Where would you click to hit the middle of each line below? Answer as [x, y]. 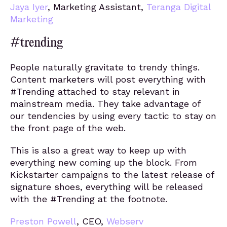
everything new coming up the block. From [104, 162]
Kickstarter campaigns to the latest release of [112, 175]
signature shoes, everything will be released [107, 187]
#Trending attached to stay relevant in [95, 91]
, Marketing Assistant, [97, 7]
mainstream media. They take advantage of [105, 104]
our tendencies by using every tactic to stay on [113, 116]
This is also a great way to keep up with [98, 150]
